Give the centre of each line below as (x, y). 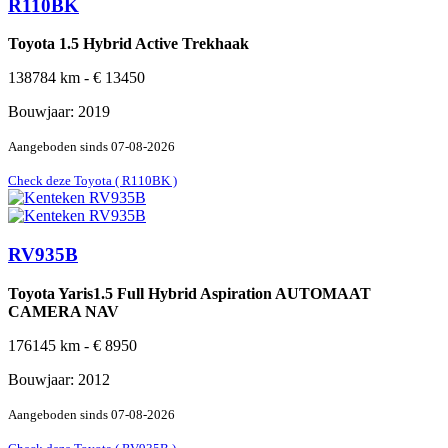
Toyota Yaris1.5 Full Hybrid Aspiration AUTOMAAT (189, 293)
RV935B (43, 255)
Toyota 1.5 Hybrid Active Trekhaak (128, 44)
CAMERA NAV (63, 311)
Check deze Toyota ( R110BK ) (92, 181)
